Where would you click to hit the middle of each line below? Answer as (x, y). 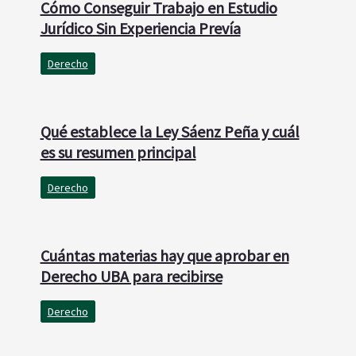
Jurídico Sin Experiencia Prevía (140, 28)
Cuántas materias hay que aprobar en (164, 255)
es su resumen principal (118, 152)
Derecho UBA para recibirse (131, 276)
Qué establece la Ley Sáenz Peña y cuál (170, 131)
